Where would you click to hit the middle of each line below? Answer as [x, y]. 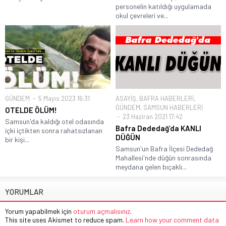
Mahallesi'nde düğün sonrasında [163, 157]
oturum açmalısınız [102, 211]
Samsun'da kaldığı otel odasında [54, 121]
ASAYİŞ [126, 98]
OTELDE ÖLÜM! [31, 110]
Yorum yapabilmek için [39, 211]
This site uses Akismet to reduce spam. [65, 219]
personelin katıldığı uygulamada [163, 7]
